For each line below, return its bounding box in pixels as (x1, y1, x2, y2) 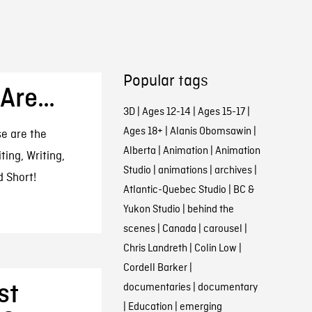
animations (157, 164, 208, 178)
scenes (123, 222, 155, 236)
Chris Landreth (123, 242, 187, 256)
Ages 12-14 (141, 105, 191, 119)
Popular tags (123, 72, 208, 91)
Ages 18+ (123, 125, 163, 139)
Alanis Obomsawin (169, 125, 251, 139)
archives (214, 164, 252, 178)
